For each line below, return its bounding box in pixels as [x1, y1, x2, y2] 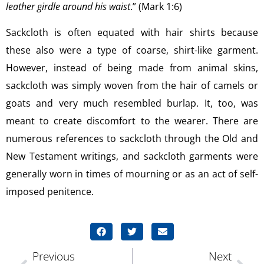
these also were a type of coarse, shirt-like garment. [6, 44, 258, 57]
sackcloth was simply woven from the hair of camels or [6, 79, 258, 93]
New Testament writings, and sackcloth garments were [6, 150, 258, 163]
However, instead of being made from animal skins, [6, 61, 258, 75]
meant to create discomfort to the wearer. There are [6, 114, 258, 128]
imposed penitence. [6, 185, 94, 199]
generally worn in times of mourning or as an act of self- [6, 167, 258, 181]
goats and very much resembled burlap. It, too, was [6, 97, 258, 110]
